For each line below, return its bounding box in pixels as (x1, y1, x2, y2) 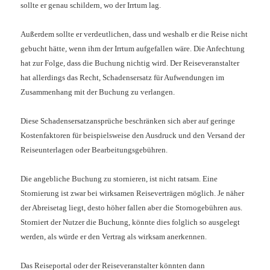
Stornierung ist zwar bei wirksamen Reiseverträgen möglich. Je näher (20, 189, 245, 198)
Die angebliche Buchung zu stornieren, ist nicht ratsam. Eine (20, 174, 218, 184)
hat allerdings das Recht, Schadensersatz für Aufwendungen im (20, 73, 225, 83)
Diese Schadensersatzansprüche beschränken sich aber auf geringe (20, 116, 236, 126)
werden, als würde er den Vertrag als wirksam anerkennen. (20, 232, 207, 242)
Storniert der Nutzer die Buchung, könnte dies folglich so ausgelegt (20, 218, 240, 227)
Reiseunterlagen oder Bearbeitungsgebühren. (20, 145, 168, 155)
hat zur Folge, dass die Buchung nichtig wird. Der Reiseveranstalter (20, 58, 240, 68)
